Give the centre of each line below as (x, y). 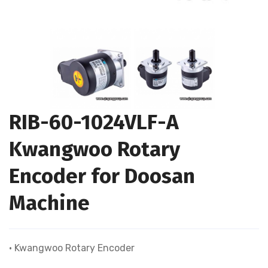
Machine (49, 203)
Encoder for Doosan (102, 176)
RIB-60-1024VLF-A (94, 122)
